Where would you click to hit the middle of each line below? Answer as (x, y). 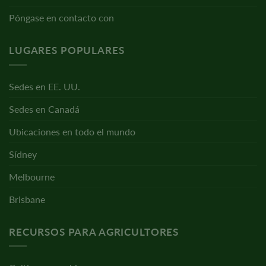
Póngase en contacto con (61, 18)
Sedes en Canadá (44, 109)
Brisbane (27, 199)
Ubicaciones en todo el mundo (72, 131)
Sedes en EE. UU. (45, 86)
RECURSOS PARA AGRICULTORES (94, 232)
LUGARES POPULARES (67, 50)
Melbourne (32, 176)
